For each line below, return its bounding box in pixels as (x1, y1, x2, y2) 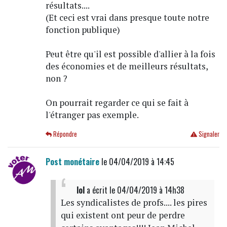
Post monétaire (45, 155, 99, 168)
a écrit (84, 183, 109, 196)
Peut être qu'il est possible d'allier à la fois (45, 48, 215, 60)
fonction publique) (45, 23, 120, 35)
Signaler (197, 129, 219, 139)
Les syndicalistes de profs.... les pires (60, 196, 207, 208)
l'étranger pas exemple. (45, 108, 139, 121)
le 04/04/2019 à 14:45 (99, 155, 174, 168)
